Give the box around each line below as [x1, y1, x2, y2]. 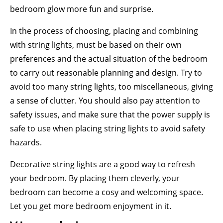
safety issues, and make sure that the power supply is [10, 109, 210, 120]
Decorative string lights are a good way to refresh [10, 159, 195, 170]
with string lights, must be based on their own [10, 39, 182, 50]
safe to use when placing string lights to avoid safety [10, 123, 205, 134]
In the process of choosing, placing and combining [10, 25, 198, 36]
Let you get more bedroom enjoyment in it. [10, 201, 171, 212]
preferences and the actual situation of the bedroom [10, 53, 208, 64]
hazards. [10, 137, 42, 148]
